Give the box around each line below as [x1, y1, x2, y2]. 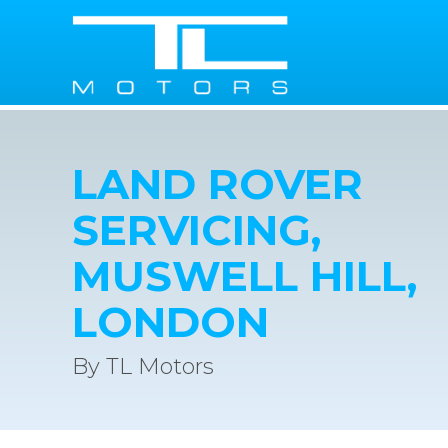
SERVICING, [72, 204, 321, 256]
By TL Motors [72, 353, 214, 380]
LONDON [72, 296, 269, 348]
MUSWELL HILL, [72, 250, 417, 302]
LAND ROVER [72, 158, 363, 210]
